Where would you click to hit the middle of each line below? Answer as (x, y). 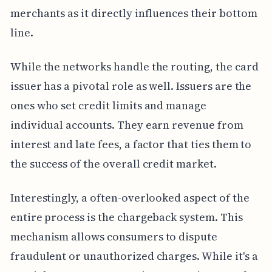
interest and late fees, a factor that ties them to (131, 144)
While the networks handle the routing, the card (134, 66)
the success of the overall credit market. (113, 163)
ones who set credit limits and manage (108, 105)
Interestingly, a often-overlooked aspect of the (130, 197)
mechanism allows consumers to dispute (114, 236)
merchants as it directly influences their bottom (134, 13)
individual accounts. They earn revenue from (127, 124)
